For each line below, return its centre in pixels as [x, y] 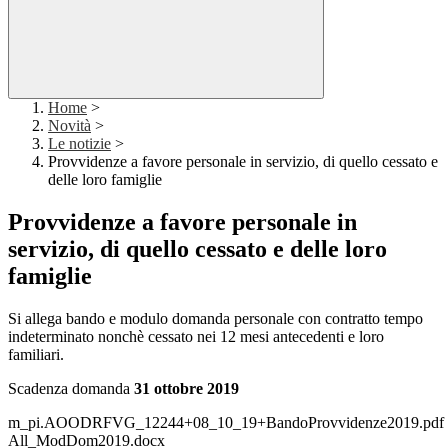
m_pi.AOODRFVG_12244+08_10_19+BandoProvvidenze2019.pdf [226, 423]
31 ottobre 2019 [186, 389]
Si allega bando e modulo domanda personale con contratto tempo [215, 319]
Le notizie [79, 144]
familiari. [36, 355]
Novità [69, 126]
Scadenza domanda [71, 389]
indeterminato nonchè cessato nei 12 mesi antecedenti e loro [196, 337]
